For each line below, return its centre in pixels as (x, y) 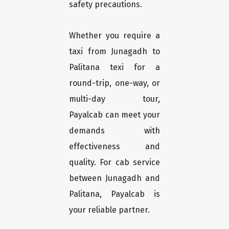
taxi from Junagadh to (114, 52)
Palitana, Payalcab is (114, 194)
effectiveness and (114, 147)
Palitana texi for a (114, 67)
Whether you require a (114, 36)
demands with (114, 131)
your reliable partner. (109, 210)
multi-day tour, (114, 99)
